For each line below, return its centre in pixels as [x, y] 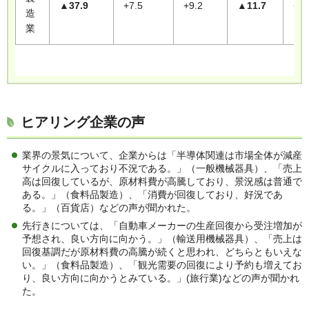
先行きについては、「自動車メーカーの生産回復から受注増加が [162, 226]
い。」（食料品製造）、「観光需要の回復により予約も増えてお [162, 265]
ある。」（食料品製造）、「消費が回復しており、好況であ [152, 195]
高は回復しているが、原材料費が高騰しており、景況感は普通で [162, 182]
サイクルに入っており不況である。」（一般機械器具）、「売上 [162, 169]
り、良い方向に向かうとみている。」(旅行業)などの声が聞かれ [161, 278]
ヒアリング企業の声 [83, 122]
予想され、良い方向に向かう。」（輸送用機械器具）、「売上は [162, 239]
